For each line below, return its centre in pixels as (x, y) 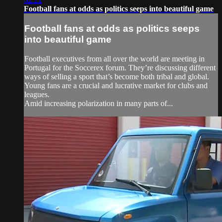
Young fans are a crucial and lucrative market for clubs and (116, 85)
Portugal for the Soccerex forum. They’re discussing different (120, 67)
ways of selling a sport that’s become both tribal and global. (117, 76)
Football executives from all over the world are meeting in (114, 58)
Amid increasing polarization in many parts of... (99, 103)
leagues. (37, 94)
